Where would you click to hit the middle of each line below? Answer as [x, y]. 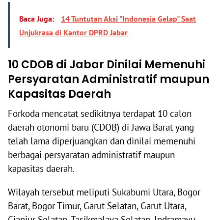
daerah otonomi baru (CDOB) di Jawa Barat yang [101, 127]
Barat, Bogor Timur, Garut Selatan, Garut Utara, [97, 206]
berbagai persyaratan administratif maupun [91, 155]
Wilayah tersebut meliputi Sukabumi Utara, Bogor [104, 192]
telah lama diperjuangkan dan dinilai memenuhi [102, 141]
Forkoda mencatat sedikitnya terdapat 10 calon [100, 114]
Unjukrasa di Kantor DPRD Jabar [73, 33]
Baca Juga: [38, 19]
